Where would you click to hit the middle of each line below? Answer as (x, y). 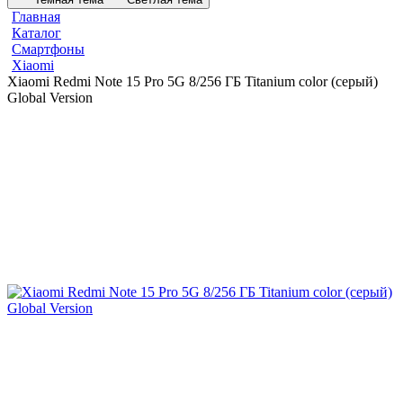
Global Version (50, 98)
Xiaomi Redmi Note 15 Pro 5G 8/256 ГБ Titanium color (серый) (193, 81)
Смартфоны (48, 49)
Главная (36, 17)
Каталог (36, 33)
